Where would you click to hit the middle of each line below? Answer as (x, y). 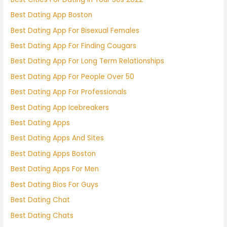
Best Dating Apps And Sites (58, 138)
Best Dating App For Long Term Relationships (88, 61)
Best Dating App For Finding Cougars (74, 46)
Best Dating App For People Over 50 (73, 77)
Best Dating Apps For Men (55, 169)
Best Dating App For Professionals (69, 92)
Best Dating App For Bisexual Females (75, 30)
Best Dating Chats (42, 215)
